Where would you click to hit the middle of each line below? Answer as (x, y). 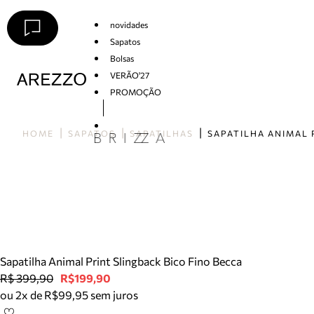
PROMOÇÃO (135, 91)
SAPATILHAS (162, 133)
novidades (129, 24)
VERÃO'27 (129, 75)
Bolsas (122, 58)
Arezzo (30, 92)
